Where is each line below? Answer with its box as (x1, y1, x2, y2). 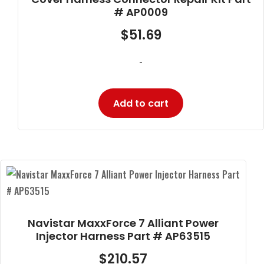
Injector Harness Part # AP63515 (36, 228, 210, 243)
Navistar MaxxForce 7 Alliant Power (28, 215, 219, 230)
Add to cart (113, 96, 169, 110)
